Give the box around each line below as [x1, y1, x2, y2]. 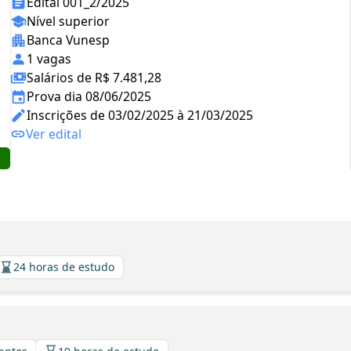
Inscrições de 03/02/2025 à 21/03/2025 [27, 107, 253, 124]
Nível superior [27, 13, 110, 30]
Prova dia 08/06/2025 [27, 88, 151, 105]
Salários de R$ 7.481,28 [27, 69, 161, 86]
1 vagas [27, 50, 71, 67]
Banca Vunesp [27, 31, 110, 49]
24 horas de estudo [13, 259, 114, 274]
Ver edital [26, 125, 81, 143]
